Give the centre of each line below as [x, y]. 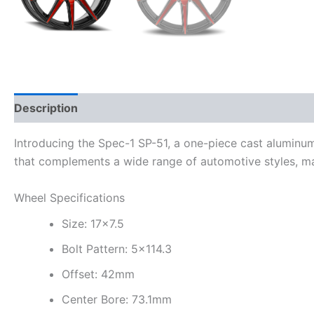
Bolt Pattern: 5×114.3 [117, 248]
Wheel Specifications [69, 197]
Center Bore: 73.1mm [117, 299]
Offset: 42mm [98, 274]
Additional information [153, 108]
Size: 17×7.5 [93, 223]
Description [46, 108]
